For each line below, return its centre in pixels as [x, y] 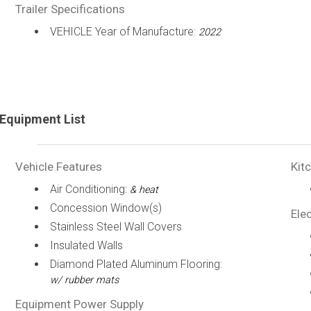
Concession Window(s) [106, 208]
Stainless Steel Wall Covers [116, 227]
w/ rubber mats [84, 280]
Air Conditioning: [90, 189]
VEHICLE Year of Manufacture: [124, 32]
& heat [144, 190]
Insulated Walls [86, 245]
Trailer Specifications [70, 9]
